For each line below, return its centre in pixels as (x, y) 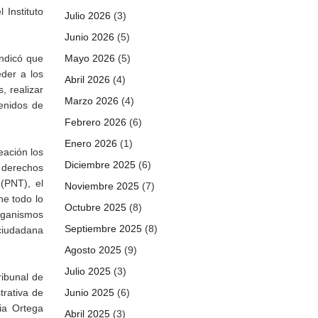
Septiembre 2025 (103, 229)
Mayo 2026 (90, 58)
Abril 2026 (87, 79)
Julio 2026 (88, 16)
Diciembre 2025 (100, 165)
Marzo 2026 (92, 101)
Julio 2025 (88, 271)
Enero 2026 (91, 143)
